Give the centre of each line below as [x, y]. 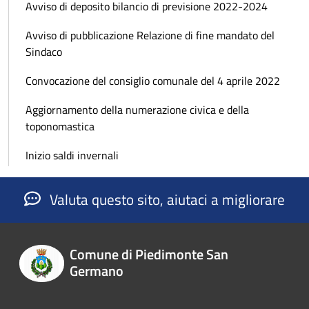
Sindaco [44, 51]
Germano [96, 271]
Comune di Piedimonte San [149, 255]
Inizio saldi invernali [72, 155]
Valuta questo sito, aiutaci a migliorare [166, 199]
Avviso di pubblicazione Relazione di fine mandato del [150, 35]
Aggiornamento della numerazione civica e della [137, 109]
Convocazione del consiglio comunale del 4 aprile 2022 [153, 80]
